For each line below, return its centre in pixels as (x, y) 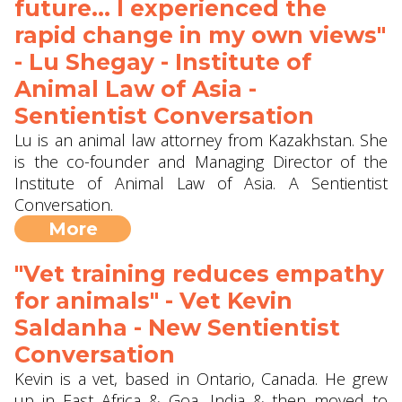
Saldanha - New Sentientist (177, 328)
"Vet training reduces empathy (199, 274)
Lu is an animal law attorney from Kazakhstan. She (201, 140)
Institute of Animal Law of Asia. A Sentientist (201, 183)
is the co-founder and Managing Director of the (201, 162)
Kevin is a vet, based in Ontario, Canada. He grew (201, 379)
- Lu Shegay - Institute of (163, 62)
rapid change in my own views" (200, 35)
